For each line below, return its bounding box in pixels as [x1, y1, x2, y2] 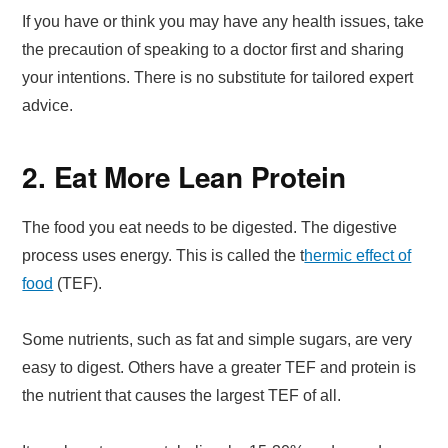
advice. [22, 96, 74, 114]
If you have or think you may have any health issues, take [22, 12, 425, 30]
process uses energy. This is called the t [22, 246, 305, 264]
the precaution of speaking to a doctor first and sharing [22, 40, 405, 58]
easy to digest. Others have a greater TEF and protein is [22, 358, 417, 376]
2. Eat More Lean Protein [22, 155, 346, 197]
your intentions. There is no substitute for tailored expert [22, 68, 414, 86]
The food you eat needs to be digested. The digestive [22, 218, 398, 236]
